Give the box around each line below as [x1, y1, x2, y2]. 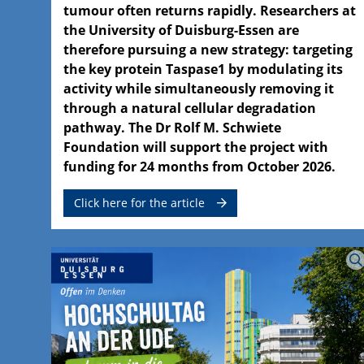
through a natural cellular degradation [63, 98, 316, 117]
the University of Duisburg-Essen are [63, 20, 299, 39]
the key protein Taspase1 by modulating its [63, 59, 343, 78]
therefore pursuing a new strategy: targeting [63, 40, 353, 58]
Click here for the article [74, 194, 205, 210]
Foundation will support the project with [63, 137, 328, 156]
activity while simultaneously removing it [63, 79, 334, 97]
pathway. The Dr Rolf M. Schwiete [63, 118, 281, 136]
